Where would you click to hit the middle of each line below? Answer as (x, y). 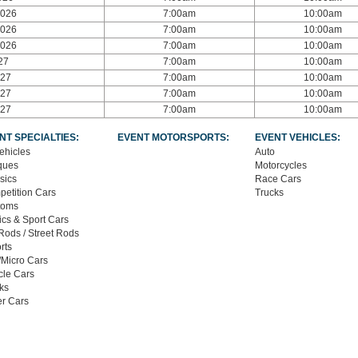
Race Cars (278, 179)
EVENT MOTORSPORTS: (173, 137)
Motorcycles (280, 165)
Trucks (269, 193)
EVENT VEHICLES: (297, 137)
